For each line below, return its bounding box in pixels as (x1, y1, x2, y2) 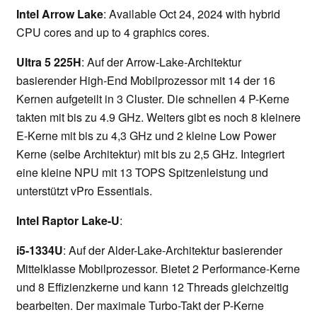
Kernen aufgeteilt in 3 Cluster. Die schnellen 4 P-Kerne (16, 90, 289, 107)
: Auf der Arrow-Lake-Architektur (81, 53, 241, 70)
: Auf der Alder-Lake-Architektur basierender (63, 241, 282, 258)
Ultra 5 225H (16, 53, 81, 70)
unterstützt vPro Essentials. (16, 182, 152, 199)
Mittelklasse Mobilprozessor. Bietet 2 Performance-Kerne (16, 260, 300, 277)
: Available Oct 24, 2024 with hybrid (103, 5, 280, 22)
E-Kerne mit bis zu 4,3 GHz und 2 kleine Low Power (16, 127, 276, 144)
